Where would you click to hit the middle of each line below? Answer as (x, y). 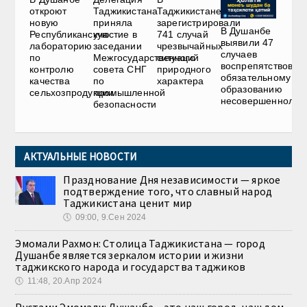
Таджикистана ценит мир (128, 203)
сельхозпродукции (72, 93)
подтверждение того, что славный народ (168, 192)
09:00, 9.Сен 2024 (111, 218)
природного (184, 70)
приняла (113, 23)
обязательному (256, 77)
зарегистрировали (199, 23)
